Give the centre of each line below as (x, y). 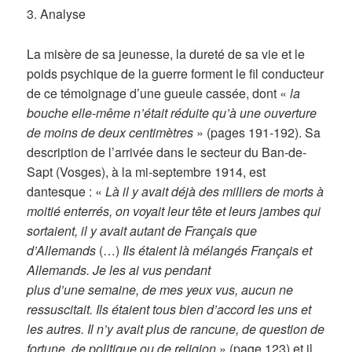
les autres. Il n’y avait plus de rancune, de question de (176, 329)
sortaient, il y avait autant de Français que (142, 231)
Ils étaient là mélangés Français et (218, 251)
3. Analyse (57, 14)
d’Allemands (63, 251)
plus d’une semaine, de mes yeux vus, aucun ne (160, 290)
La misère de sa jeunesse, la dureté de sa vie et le (166, 54)
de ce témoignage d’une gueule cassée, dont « (159, 93)
